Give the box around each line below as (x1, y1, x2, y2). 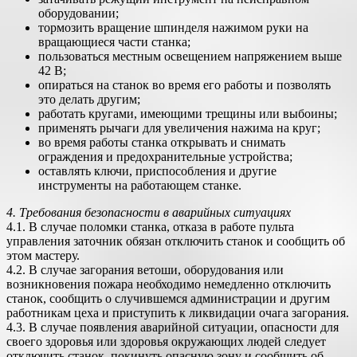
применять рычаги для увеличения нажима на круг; (38, 121, 320, 135)
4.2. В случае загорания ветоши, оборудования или (6, 263, 284, 277)
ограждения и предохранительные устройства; (38, 150, 292, 163)
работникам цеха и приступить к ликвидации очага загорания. (6, 306, 349, 320)
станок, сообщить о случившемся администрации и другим (6, 292, 330, 305)
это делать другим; (38, 92, 140, 106)
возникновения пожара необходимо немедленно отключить (6, 277, 331, 291)
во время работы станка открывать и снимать (38, 135, 285, 149)
